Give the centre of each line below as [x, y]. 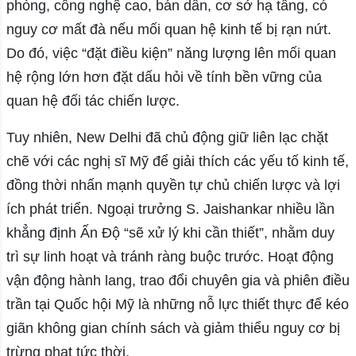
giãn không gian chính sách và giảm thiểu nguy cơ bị [173, 329]
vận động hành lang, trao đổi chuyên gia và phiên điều [178, 281]
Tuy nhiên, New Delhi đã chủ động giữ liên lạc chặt [167, 138]
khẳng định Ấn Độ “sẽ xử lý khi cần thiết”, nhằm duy [170, 233]
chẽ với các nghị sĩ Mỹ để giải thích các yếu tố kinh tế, [177, 162]
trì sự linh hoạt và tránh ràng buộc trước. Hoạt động [170, 257]
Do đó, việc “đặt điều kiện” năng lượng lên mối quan [171, 54]
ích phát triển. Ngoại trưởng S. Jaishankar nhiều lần [170, 209]
